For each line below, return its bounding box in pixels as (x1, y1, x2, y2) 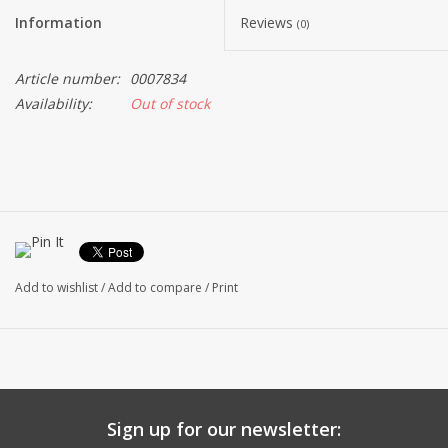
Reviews (240, 12, 297, 32)
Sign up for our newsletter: (107, 416, 341, 441)
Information (15, 12, 102, 32)
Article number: (15, 68, 120, 88)
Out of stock (130, 93, 210, 113)
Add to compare (108, 278, 205, 296)
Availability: (15, 93, 92, 113)
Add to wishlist (15, 278, 98, 296)
